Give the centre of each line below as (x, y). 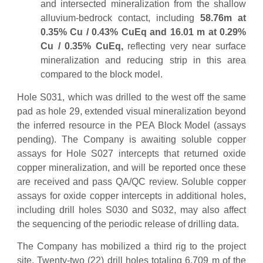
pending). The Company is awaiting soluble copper (131, 139)
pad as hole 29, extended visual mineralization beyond (131, 111)
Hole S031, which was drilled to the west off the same (131, 97)
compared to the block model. (102, 75)
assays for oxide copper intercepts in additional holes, (131, 195)
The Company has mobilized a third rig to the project (131, 246)
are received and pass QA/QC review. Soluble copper (131, 181)
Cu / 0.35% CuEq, (84, 46)
